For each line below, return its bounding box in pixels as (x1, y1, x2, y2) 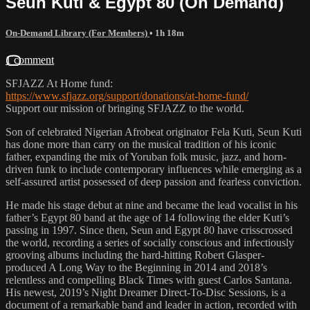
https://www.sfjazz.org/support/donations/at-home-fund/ (6, 89, 248, 102)
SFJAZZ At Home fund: (6, 77, 113, 89)
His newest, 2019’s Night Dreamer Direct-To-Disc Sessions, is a (6, 286, 286, 298)
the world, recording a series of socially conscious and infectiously (6, 236, 294, 248)
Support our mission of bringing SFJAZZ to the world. (6, 102, 244, 114)
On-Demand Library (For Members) (6, 27, 149, 38)
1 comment (6, 53, 54, 66)
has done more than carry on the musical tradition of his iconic (6, 138, 276, 150)
